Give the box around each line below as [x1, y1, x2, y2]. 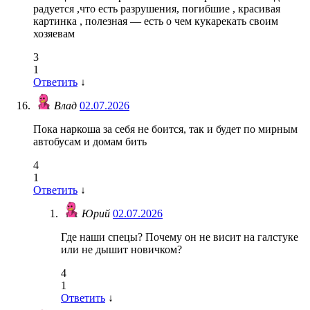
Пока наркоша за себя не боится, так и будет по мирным [33, 123, 298, 136]
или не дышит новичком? [61, 244, 182, 256]
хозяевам [33, 28, 75, 40]
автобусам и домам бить [33, 136, 147, 148]
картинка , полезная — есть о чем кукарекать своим [33, 15, 278, 28]
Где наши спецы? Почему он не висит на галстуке [61, 231, 298, 244]
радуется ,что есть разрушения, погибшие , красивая [33, 3, 280, 15]
